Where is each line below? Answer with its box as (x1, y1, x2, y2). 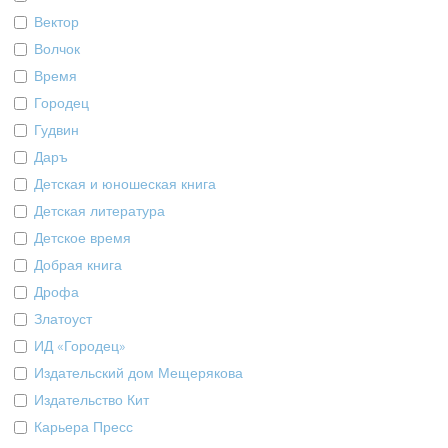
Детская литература (34, 203, 166, 220)
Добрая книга (34, 257, 123, 274)
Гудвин (34, 122, 80, 139)
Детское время (34, 230, 132, 247)
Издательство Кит (34, 392, 150, 409)
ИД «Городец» (34, 338, 127, 355)
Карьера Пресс (34, 419, 134, 436)
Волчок (34, 41, 81, 58)
